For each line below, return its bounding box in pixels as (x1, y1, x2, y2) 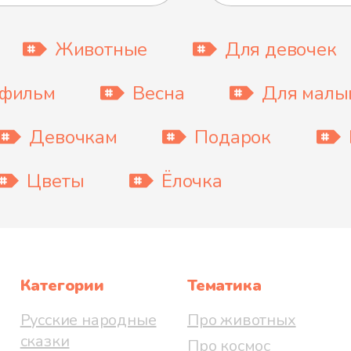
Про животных (186, 309, 296, 331)
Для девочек (224, 36, 337, 62)
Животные (54, 36, 148, 62)
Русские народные (20, 309, 157, 331)
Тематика (186, 274, 262, 296)
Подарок (194, 124, 271, 150)
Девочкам (29, 124, 118, 150)
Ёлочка (161, 168, 223, 194)
